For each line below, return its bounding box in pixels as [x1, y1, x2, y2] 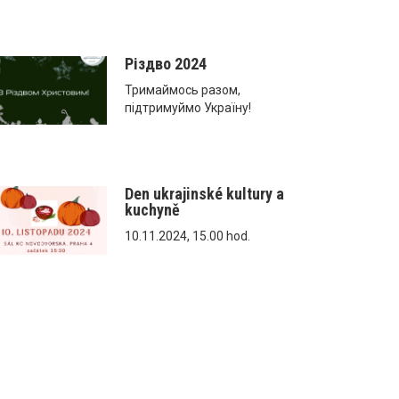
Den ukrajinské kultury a [125, 183, 285, 203]
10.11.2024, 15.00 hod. [125, 228, 251, 243]
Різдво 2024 [125, 53, 208, 73]
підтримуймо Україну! [125, 100, 252, 115]
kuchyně [125, 199, 181, 219]
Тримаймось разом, [125, 82, 241, 97]
